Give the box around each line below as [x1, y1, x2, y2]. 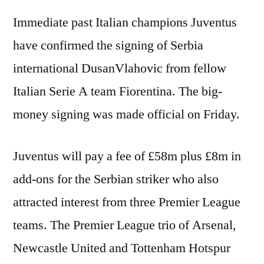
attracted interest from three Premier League [13, 193, 240, 210]
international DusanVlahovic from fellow [13, 60, 226, 77]
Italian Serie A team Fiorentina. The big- [13, 82, 222, 100]
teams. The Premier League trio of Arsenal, [13, 216, 236, 233]
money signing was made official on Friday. [13, 105, 240, 123]
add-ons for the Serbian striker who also [13, 170, 219, 187]
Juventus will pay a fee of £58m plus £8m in [13, 147, 241, 164]
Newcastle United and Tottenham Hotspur [13, 239, 230, 256]
